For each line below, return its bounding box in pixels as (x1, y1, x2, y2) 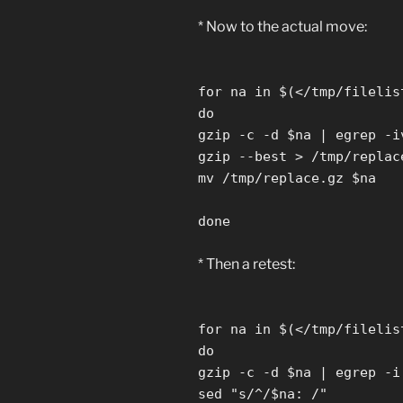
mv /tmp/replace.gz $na (198, 170, 376, 187)
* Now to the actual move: (198, 18, 367, 36)
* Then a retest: (198, 255, 295, 273)
